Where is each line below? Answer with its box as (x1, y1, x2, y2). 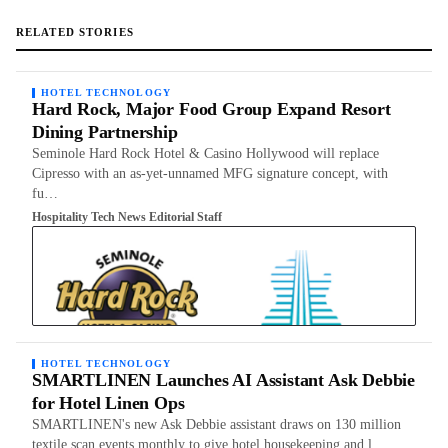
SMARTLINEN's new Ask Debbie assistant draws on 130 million (32, 417, 401, 433)
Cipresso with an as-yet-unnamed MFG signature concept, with (32, 166, 388, 182)
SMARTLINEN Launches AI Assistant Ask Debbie (32, 370, 416, 391)
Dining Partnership (32, 122, 178, 143)
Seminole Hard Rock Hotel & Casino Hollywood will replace (32, 146, 379, 162)
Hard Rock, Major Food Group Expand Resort (32, 99, 391, 120)
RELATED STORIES (16, 26, 134, 39)
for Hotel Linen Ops (32, 393, 185, 414)
